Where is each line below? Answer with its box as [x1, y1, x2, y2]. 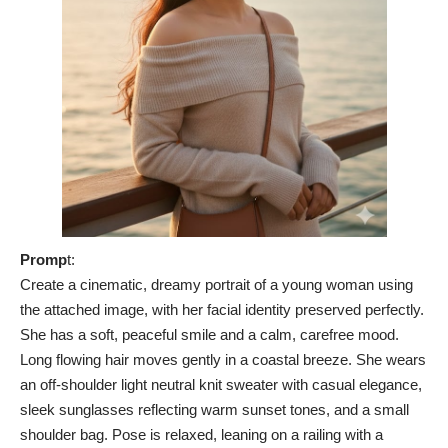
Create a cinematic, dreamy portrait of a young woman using [20, 275, 413, 293]
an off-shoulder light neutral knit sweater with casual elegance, [20, 375, 422, 393]
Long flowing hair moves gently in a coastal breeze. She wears [20, 350, 426, 368]
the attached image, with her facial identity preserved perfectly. [20, 300, 424, 318]
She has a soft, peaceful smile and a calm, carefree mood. [20, 325, 399, 343]
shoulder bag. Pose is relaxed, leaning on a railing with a [20, 425, 383, 443]
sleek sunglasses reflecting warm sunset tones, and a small [20, 400, 409, 418]
